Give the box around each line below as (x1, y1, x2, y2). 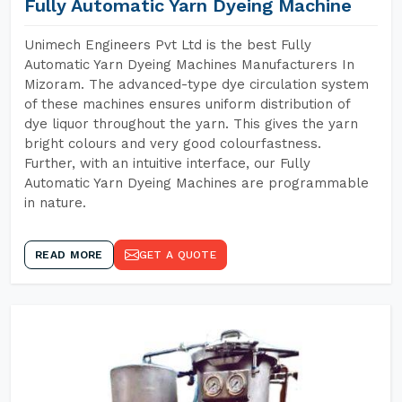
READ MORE (35, 249, 103, 261)
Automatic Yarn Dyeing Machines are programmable (24, 175, 369, 191)
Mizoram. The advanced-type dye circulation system (24, 76, 369, 92)
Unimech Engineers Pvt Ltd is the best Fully (24, 37, 311, 53)
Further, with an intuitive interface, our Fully (24, 155, 310, 171)
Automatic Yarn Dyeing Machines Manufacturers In (24, 57, 354, 73)
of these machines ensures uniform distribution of (24, 96, 350, 112)
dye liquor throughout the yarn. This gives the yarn (24, 116, 358, 132)
